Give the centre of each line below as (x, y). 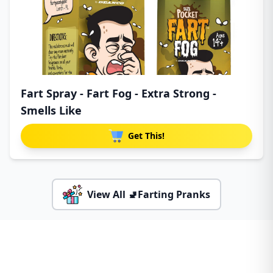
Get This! (146, 135)
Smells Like (51, 110)
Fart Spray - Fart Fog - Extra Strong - (119, 93)
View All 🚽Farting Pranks (149, 194)
